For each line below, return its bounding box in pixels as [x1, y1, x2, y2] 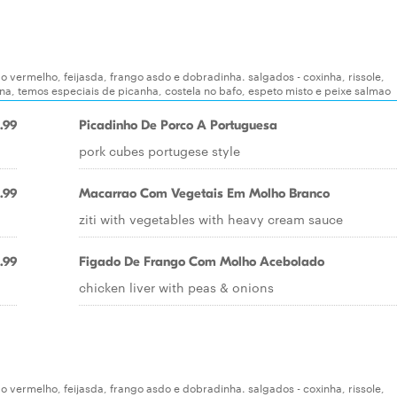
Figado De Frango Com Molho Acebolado [79, 253, 324, 269]
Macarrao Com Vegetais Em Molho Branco [79, 185, 330, 201]
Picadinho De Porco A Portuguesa [79, 117, 277, 133]
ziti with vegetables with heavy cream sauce [79, 210, 343, 228]
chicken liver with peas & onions [79, 278, 274, 296]
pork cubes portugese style [79, 142, 240, 160]
